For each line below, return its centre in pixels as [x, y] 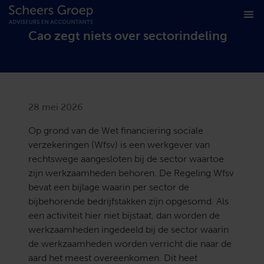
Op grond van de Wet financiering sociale [116, 131]
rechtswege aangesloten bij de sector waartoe [126, 160]
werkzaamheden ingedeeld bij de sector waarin [128, 230]
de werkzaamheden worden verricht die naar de [130, 245]
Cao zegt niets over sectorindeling [128, 37]
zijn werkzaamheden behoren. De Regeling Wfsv [131, 174]
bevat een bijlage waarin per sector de [109, 188]
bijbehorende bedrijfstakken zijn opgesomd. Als [128, 202]
